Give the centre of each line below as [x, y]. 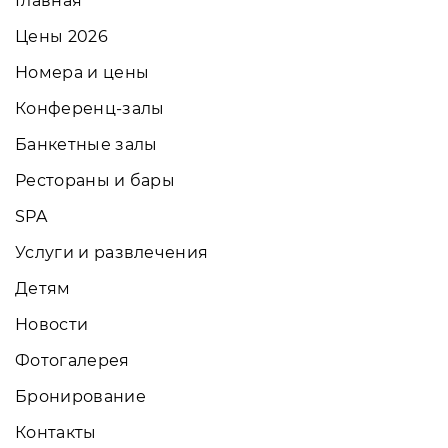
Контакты [56, 432]
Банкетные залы [86, 144]
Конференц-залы [90, 108]
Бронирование [80, 396]
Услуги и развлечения [112, 252]
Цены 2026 [61, 36]
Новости [52, 324]
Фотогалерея [72, 360]
